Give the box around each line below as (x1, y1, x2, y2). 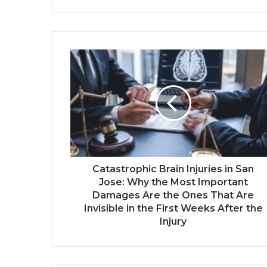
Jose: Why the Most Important (98, 176, 248, 188)
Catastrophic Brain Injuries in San (92, 163, 254, 175)
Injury (160, 215, 187, 227)
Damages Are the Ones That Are (92, 189, 254, 201)
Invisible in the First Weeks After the (83, 202, 263, 214)
